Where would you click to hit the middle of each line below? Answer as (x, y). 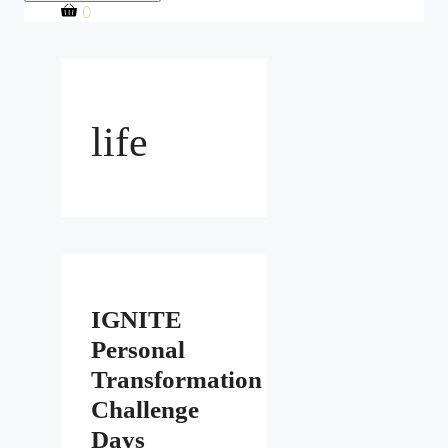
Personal (138, 350)
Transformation (176, 380)
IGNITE (136, 320)
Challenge (145, 410)
